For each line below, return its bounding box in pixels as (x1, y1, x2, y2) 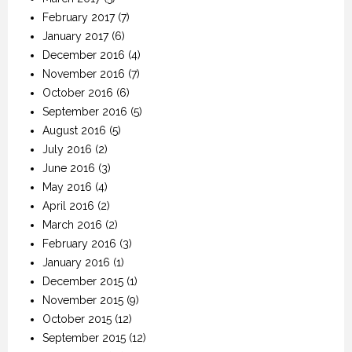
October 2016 (42, 86, 113, 100)
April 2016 (42, 200, 94, 213)
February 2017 (42, 11, 115, 24)
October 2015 (42, 313, 112, 326)
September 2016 (42, 105, 127, 119)
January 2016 (42, 256, 110, 269)
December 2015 (42, 275, 123, 288)
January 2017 (42, 30, 108, 43)
